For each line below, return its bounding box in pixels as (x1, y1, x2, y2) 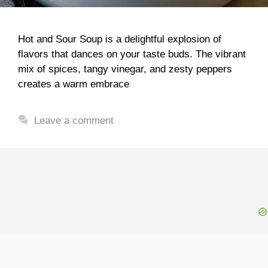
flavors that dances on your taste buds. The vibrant (18, 48, 246, 60)
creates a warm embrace (18, 78, 129, 90)
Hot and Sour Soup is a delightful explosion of (18, 33, 221, 45)
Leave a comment (34, 114, 114, 126)
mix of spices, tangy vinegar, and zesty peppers (18, 63, 232, 75)
